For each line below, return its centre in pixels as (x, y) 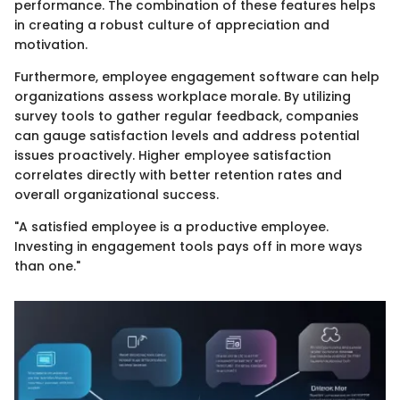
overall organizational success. (117, 195)
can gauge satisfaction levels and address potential (187, 136)
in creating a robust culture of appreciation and (172, 25)
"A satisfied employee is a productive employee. (171, 227)
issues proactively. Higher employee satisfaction (173, 156)
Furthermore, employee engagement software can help (197, 77)
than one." (47, 267)
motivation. (51, 45)
